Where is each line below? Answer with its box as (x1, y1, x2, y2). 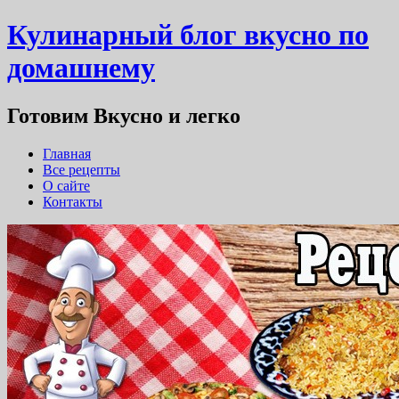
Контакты (43, 193, 102, 209)
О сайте (43, 177, 90, 193)
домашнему (7, 52, 155, 85)
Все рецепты (43, 161, 120, 177)
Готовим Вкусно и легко (7, 103, 240, 127)
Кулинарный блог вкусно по (7, 19, 369, 52)
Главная (43, 145, 91, 161)
